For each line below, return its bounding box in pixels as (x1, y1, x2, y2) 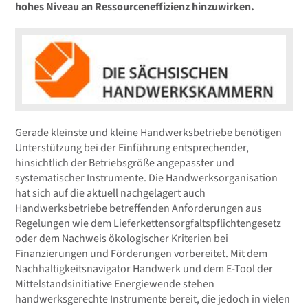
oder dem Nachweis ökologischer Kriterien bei (15, 230, 229, 246)
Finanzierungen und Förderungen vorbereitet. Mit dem (15, 245, 268, 261)
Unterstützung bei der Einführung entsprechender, (15, 140, 250, 155)
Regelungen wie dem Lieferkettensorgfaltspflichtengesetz (15, 215, 282, 231)
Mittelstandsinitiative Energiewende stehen (15, 276, 215, 291)
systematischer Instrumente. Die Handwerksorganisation (15, 170, 278, 186)
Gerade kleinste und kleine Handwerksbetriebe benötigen (15, 124, 283, 140)
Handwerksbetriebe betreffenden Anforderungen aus (15, 200, 263, 216)
